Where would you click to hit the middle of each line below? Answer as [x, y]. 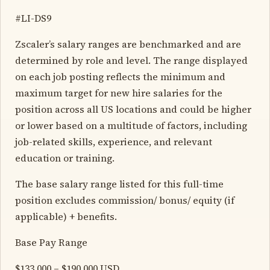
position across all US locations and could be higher [133, 109]
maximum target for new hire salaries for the [119, 93]
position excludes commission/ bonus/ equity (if [125, 200]
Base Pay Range [51, 242]
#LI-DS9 [33, 18]
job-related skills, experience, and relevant [114, 141]
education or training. [65, 158]
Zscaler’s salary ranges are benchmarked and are [128, 44]
